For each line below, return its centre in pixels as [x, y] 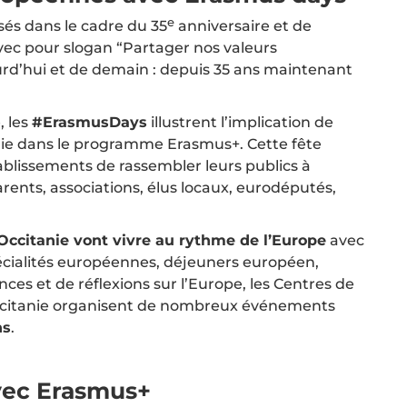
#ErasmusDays [89, 122]
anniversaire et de [243, 26]
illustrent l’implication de [240, 122]
